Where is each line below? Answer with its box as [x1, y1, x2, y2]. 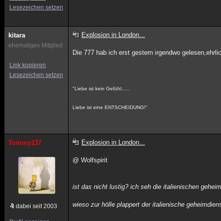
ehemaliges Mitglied [8, 42, 63, 49]
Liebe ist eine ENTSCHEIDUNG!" [73, 105, 148, 110]
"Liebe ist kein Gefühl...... [73, 86, 131, 91]
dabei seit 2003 [16, 203, 57, 210]
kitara [8, 32, 25, 39]
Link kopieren [9, 62, 46, 69]
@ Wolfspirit [73, 156, 108, 164]
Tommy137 [8, 139, 41, 147]
